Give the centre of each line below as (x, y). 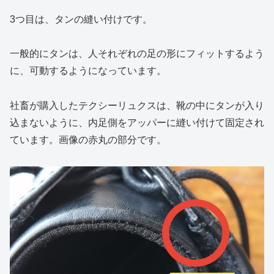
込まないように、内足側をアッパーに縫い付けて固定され (137, 123)
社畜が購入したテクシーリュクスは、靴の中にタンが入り (137, 106)
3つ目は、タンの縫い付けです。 (81, 19)
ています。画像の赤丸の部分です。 (88, 140)
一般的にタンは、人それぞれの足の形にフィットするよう (137, 54)
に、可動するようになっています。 (88, 71)
